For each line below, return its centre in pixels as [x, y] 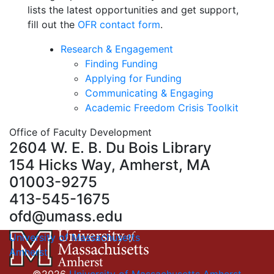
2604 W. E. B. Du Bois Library [110, 148]
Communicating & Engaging [149, 93]
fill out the [53, 24]
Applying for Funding [133, 78]
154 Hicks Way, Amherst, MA [110, 165]
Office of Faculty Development [80, 132]
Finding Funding [121, 64]
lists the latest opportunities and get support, [133, 10]
